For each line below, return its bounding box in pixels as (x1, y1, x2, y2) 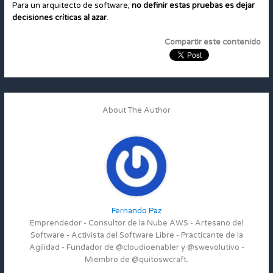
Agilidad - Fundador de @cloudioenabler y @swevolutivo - (29, 242, 244, 252)
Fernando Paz (112, 205, 161, 216)
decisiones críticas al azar (12, 13, 107, 23)
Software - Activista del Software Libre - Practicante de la (30, 230, 243, 240)
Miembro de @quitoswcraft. (85, 254, 188, 264)
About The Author (102, 105, 171, 116)
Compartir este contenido (165, 37, 261, 48)
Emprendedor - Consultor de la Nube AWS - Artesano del (29, 218, 244, 228)
